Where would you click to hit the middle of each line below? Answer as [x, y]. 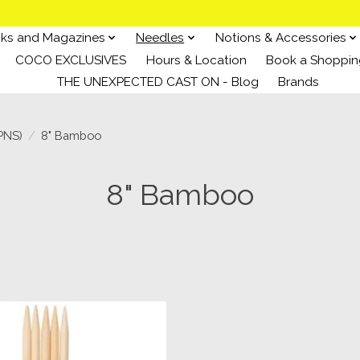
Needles [160, 37]
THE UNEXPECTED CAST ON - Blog [157, 82]
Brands [299, 82]
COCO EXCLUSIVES [71, 60]
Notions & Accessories [280, 37]
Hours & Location [196, 60]
